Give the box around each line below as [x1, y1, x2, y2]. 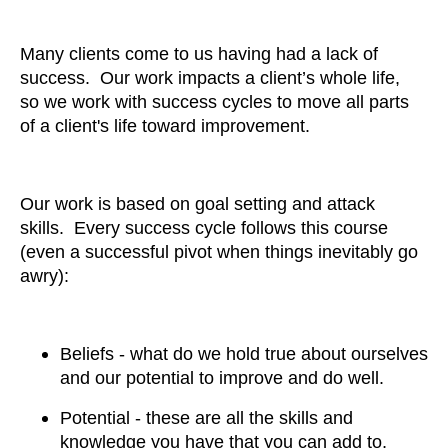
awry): [20, 266, 69, 287]
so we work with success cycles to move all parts [20, 92, 409, 113]
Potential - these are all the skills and [60, 408, 353, 429]
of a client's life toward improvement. [20, 116, 320, 137]
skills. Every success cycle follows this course [20, 218, 388, 239]
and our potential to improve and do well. [60, 368, 384, 389]
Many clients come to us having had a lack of [20, 44, 378, 65]
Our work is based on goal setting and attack [20, 194, 375, 215]
